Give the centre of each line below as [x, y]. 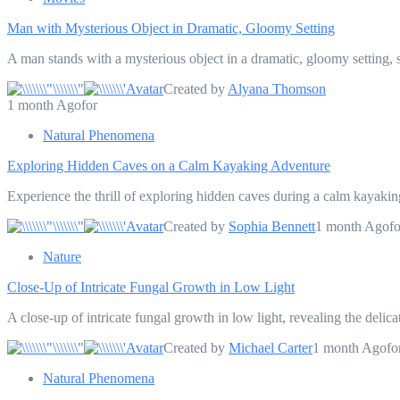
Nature [62, 256]
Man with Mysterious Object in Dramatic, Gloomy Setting [171, 28]
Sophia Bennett [272, 226]
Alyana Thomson [277, 88]
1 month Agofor [52, 104]
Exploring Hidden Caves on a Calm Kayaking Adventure [169, 165]
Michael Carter [271, 347]
